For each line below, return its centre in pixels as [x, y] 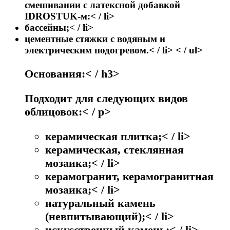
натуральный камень [100, 203]
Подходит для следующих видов [106, 98]
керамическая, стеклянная [114, 149]
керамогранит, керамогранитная [129, 176]
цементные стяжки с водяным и [95, 39]
